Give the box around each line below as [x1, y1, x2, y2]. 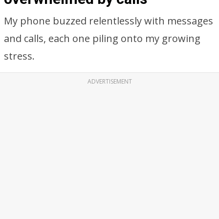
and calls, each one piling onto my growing [4, 32, 200, 45]
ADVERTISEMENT [87, 77, 132, 86]
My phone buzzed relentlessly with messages [4, 14, 213, 27]
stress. [4, 49, 35, 63]
